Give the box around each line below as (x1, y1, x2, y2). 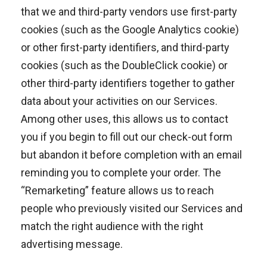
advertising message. (21, 238, 123, 250)
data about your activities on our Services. (21, 95, 218, 107)
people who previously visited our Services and (21, 202, 243, 215)
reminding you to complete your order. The (21, 166, 221, 179)
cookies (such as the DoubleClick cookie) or (21, 59, 228, 72)
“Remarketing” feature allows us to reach (21, 184, 214, 197)
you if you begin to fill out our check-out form (21, 131, 232, 143)
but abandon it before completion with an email (21, 148, 242, 161)
